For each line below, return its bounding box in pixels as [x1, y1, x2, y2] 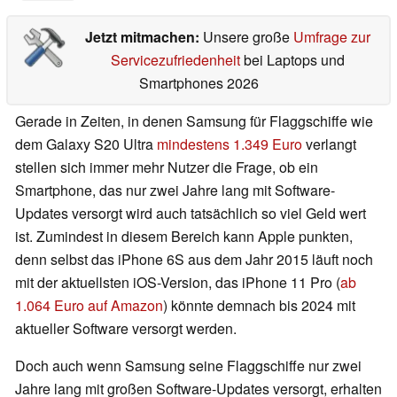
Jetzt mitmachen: [84, 27, 203, 48]
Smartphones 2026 [138, 73, 259, 94]
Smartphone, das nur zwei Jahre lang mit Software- [15, 180, 335, 201]
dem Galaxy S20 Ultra [15, 134, 157, 155]
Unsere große [202, 27, 293, 48]
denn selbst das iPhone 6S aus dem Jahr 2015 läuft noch [15, 249, 373, 270]
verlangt [302, 134, 356, 155]
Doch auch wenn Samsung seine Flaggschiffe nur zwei [15, 355, 362, 377]
